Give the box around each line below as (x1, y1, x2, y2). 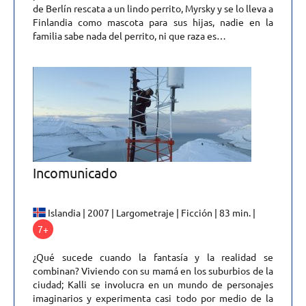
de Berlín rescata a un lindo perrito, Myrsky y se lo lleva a (33, 2, 273, 15)
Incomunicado (33, 164, 117, 182)
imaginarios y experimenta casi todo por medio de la (33, 291, 273, 304)
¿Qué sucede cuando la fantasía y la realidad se (33, 250, 273, 263)
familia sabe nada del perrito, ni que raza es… (33, 29, 226, 42)
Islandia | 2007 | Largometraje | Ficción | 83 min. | (46, 206, 258, 219)
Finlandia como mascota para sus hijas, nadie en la (33, 16, 273, 29)
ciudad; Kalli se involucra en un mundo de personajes (33, 277, 273, 290)
